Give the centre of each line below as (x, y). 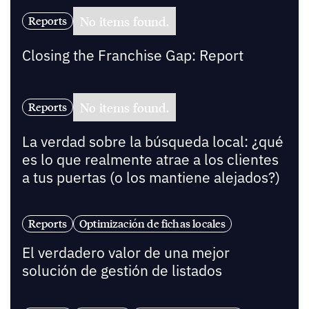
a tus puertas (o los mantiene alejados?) (151, 177)
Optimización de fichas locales (153, 223)
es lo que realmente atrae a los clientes (150, 159)
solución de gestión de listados (122, 270)
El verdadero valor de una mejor (126, 252)
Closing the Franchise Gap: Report (132, 56)
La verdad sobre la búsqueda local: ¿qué (152, 141)
